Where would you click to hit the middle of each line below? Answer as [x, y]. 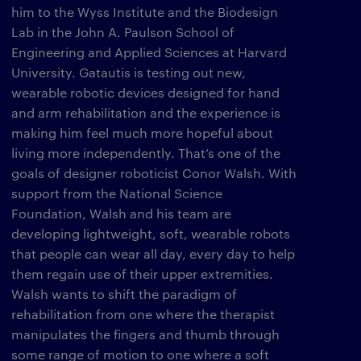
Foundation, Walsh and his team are [121, 213]
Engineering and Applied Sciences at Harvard [149, 52]
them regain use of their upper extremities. [142, 274]
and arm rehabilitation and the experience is [146, 112]
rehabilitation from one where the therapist [143, 314]
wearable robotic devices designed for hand [145, 92]
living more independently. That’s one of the [146, 153]
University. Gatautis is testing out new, [129, 72]
